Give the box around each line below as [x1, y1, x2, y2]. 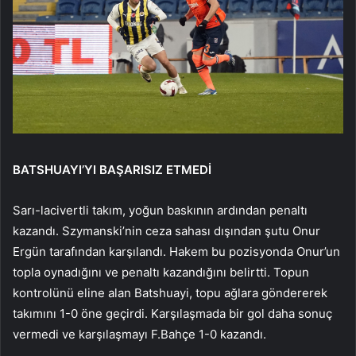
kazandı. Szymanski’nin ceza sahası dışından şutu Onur [13, 222, 320, 238]
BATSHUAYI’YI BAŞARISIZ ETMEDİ [13, 161, 211, 177]
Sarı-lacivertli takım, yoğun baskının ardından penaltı [13, 202, 308, 218]
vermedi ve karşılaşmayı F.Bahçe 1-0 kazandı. [13, 326, 266, 342]
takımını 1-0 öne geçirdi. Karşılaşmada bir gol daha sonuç [13, 305, 332, 321]
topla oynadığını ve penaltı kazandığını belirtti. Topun [13, 264, 309, 280]
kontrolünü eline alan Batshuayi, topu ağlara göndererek [13, 284, 327, 300]
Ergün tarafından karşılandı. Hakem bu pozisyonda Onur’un [13, 243, 340, 259]
